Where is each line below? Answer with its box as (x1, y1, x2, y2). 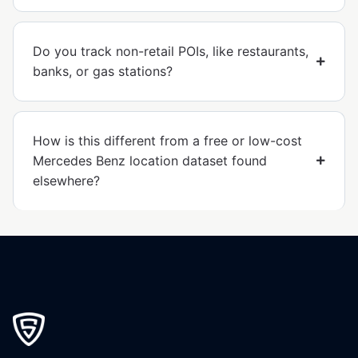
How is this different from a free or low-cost (33, 132, 302, 149)
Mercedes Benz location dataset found (33, 152, 267, 169)
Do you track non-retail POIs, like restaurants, (33, 42, 308, 59)
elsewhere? (33, 172, 100, 189)
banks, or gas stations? (33, 62, 173, 79)
